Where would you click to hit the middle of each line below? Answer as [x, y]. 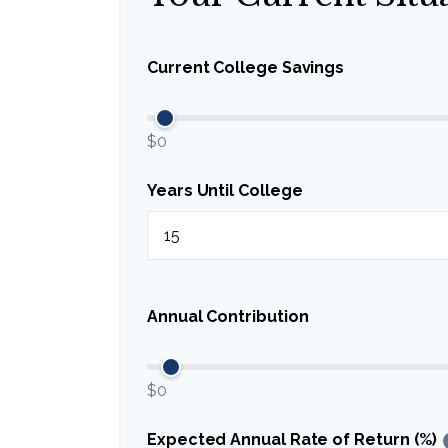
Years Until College [225, 191]
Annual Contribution [228, 316]
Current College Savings [246, 67]
